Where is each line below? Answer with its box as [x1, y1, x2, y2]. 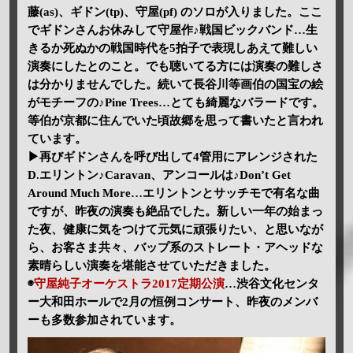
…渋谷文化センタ [224, 277, 319, 291]
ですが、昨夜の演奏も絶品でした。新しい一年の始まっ [27, 205, 323, 218]
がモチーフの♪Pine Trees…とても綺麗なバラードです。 [27, 96, 324, 110]
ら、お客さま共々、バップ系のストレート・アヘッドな [27, 241, 323, 255]
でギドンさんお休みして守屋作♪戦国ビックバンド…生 [27, 24, 318, 37]
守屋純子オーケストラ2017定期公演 [33, 277, 225, 291]
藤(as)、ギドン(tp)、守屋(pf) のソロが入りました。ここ [27, 6, 322, 19]
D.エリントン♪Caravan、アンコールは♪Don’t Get [27, 169, 291, 182]
